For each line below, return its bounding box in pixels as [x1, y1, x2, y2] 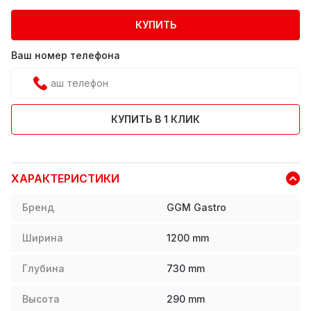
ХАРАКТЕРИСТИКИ [11, 171, 119, 185]
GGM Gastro [167, 201, 226, 214]
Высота [22, 293, 60, 305]
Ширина [22, 232, 63, 244]
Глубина [22, 262, 65, 275]
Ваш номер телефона [11, 49, 120, 61]
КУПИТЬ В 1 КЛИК [111, 112, 200, 125]
